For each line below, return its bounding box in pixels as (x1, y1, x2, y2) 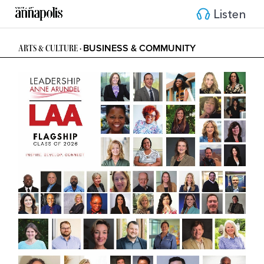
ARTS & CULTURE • (18, 45, 84, 54)
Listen (210, 4, 246, 21)
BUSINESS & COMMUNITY (83, 42, 196, 54)
